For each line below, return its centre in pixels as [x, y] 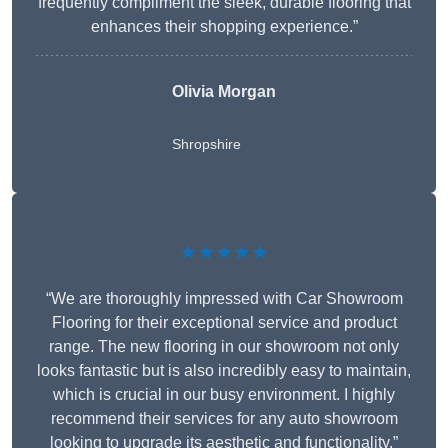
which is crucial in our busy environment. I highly [224, 395]
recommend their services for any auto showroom [224, 419]
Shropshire [206, 144]
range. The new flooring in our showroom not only [224, 347]
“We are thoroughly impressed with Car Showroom [224, 299]
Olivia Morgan [224, 92]
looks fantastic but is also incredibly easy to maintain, [224, 371]
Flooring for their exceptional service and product [224, 323]
